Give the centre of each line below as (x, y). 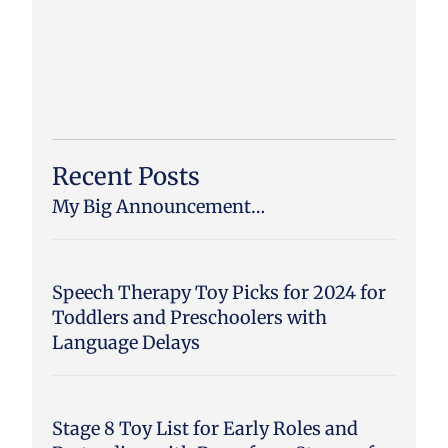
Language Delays (126, 342)
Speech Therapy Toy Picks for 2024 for (219, 292)
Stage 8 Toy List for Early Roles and (205, 428)
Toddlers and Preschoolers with (189, 317)
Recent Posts (126, 176)
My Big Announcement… (158, 206)
